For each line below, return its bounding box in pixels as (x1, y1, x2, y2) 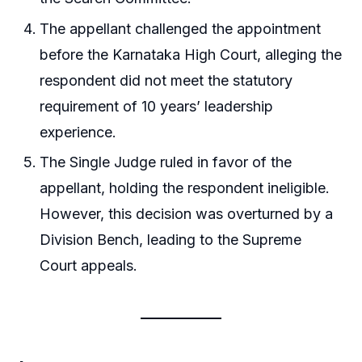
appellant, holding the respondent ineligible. (40, 179, 330, 197)
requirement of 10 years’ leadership (40, 97, 274, 115)
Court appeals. (40, 257, 138, 275)
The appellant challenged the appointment (40, 19, 322, 37)
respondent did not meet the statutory (40, 71, 293, 89)
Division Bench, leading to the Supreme (40, 231, 302, 249)
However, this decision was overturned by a (40, 205, 334, 223)
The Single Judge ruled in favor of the (40, 154, 293, 171)
